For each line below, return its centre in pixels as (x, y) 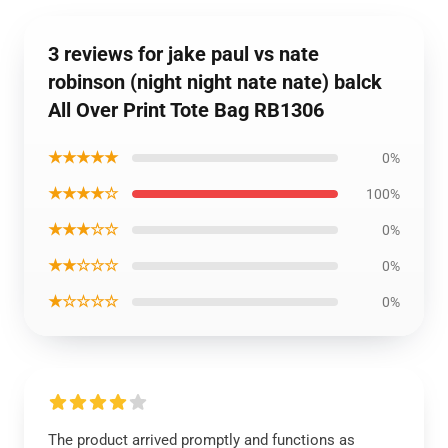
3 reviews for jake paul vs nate (183, 54)
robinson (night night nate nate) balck (215, 82)
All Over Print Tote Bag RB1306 (186, 110)
